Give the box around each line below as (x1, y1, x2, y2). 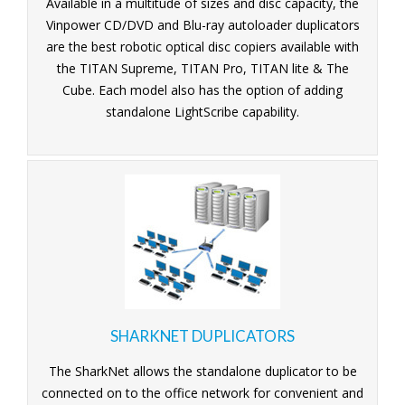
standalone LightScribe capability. (106, 102, 299, 120)
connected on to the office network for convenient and (42, 383, 363, 401)
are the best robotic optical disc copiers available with (46, 37, 359, 55)
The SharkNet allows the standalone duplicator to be (48, 362, 357, 380)
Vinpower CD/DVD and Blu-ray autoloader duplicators (45, 15, 360, 33)
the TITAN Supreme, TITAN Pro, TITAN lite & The (56, 59, 349, 77)
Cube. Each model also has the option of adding (62, 80, 343, 99)
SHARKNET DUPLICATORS (110, 325, 295, 345)
